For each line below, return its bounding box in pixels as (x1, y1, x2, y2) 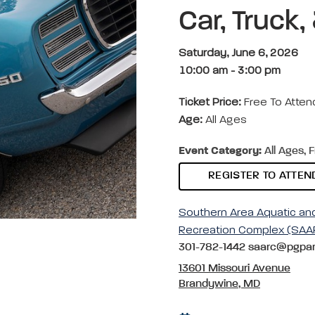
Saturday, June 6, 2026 (179, 48, 298, 59)
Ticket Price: (179, 97, 244, 108)
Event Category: (179, 146, 262, 157)
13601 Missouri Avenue (179, 263, 290, 274)
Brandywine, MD (179, 278, 260, 290)
